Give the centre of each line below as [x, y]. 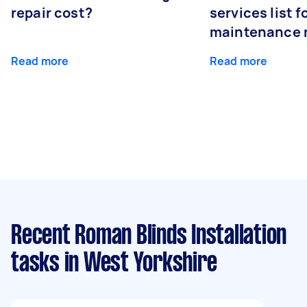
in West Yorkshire [138, 264]
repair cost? [52, 13]
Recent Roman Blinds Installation [149, 236]
